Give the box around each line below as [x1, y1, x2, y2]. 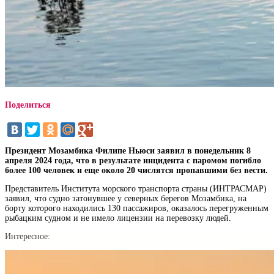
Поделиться [5, 100, 51, 110]
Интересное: [5, 232, 50, 242]
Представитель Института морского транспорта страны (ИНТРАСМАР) [5, 184, 267, 194]
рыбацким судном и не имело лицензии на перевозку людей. [5, 213, 231, 223]
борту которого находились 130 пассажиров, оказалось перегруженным [5, 204, 268, 213]
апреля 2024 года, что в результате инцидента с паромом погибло [5, 156, 261, 166]
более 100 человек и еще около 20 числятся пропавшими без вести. [5, 166, 268, 176]
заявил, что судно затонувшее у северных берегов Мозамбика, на [5, 194, 246, 204]
